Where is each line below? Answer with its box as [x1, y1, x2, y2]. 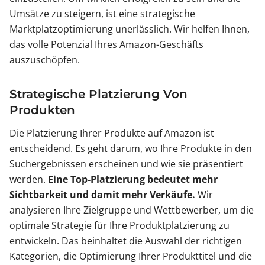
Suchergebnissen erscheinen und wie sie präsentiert [9, 157, 243, 171]
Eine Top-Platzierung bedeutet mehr [48, 173, 218, 186]
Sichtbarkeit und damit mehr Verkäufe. [9, 188, 195, 202]
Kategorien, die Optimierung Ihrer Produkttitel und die [9, 250, 252, 263]
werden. [9, 173, 48, 186]
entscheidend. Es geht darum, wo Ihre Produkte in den [9, 142, 252, 156]
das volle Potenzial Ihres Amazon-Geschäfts [9, 38, 203, 51]
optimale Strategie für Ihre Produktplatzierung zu [9, 219, 230, 232]
